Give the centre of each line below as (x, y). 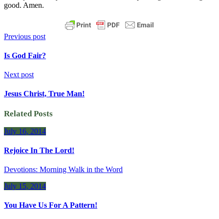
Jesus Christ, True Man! (44, 94)
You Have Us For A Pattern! (51, 205)
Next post (19, 75)
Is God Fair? (25, 55)
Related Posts (28, 113)
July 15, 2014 (25, 186)
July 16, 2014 (25, 131)
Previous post (25, 36)
